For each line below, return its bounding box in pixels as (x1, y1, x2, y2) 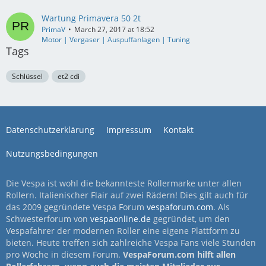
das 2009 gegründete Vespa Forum (6, 201, 147, 213)
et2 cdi (58, 71, 80, 81)
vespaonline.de (90, 213, 151, 224)
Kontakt (163, 124, 194, 135)
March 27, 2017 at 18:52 (74, 24, 154, 34)
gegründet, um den (151, 213, 230, 224)
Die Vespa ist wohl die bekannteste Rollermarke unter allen (6, 178, 242, 189)
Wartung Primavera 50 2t (42, 12, 141, 24)
